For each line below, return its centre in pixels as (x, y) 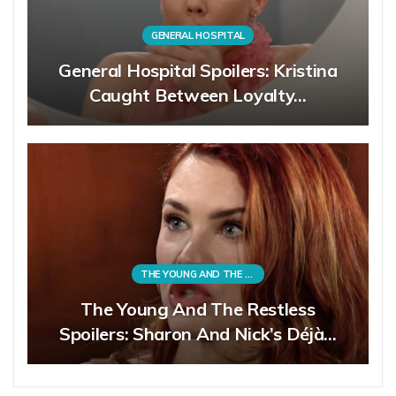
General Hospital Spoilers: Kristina (198, 70)
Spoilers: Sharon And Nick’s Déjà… (198, 334)
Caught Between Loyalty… (198, 95)
